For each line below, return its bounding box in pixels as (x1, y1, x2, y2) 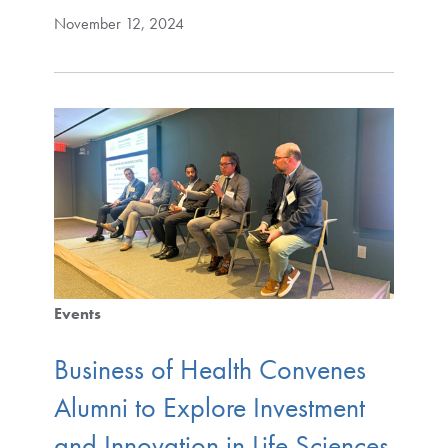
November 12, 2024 (53, 12, 184, 34)
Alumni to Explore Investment (53, 389, 365, 425)
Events (53, 303, 101, 325)
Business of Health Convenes (53, 351, 366, 387)
